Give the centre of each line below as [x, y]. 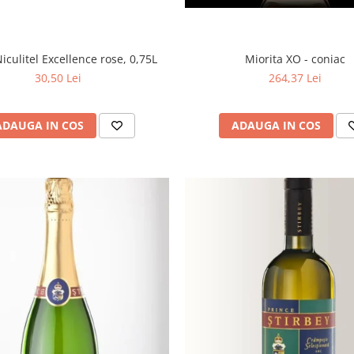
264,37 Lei [296, 78]
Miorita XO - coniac [296, 59]
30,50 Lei [58, 78]
